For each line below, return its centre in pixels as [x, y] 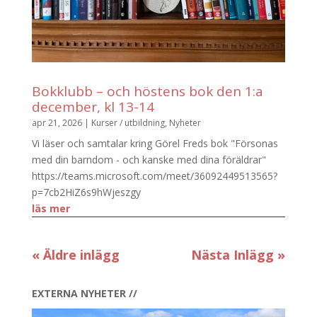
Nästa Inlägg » [238, 255]
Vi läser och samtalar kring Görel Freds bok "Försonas [155, 144]
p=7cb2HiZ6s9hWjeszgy [86, 192]
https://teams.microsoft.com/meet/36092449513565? [154, 176]
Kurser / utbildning [128, 123]
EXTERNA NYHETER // [84, 294]
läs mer [51, 209]
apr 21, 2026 [57, 123]
